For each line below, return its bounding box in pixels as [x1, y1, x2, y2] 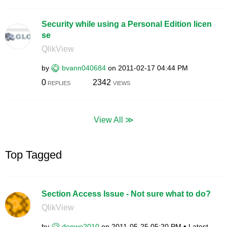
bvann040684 [61, 63, 106, 72]
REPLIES [46, 80, 70, 86]
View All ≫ [93, 115, 134, 124]
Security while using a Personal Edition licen [41, 19, 212, 28]
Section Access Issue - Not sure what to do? [41, 189, 211, 198]
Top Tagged [5, 148, 62, 161]
